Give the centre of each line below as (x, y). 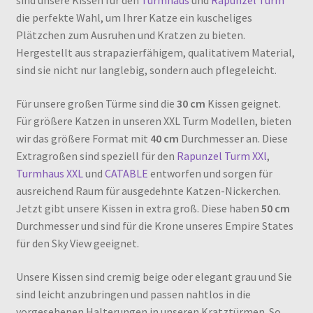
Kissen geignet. (243, 103)
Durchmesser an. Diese (233, 138)
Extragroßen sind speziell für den (96, 155)
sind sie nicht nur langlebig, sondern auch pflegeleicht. (147, 70)
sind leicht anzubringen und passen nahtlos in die (133, 294)
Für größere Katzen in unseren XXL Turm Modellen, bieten (153, 121)
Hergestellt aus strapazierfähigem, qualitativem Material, (155, 53)
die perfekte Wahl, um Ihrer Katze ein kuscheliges (134, 18)
